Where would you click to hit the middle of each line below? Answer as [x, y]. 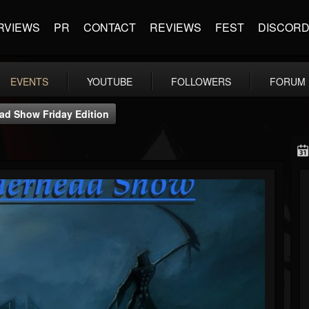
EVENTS [29, 81]
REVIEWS [176, 27]
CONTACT [110, 27]
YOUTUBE [110, 81]
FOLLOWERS [201, 81]
